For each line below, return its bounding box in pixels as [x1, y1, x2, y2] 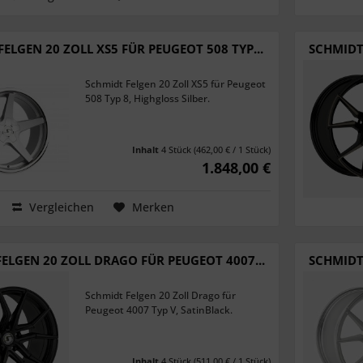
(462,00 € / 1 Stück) [194, 143, 271, 156]
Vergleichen [25, 199, 94, 216]
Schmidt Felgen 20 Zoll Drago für [85, 288, 237, 302]
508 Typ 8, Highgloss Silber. [85, 92, 211, 106]
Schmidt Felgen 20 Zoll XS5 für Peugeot [85, 77, 267, 92]
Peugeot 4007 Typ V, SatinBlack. [85, 302, 233, 317]
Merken [131, 199, 174, 216]
